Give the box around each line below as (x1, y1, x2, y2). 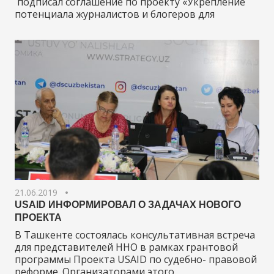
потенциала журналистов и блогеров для (15, 7, 215, 21)
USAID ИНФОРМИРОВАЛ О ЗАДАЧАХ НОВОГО (15, 199, 241, 210)
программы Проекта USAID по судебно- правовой (15, 253, 257, 267)
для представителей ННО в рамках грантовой (15, 240, 238, 254)
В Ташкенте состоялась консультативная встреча (15, 228, 255, 242)
